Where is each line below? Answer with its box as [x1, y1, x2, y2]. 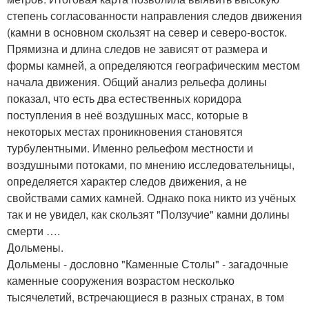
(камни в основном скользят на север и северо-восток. [7, 23, 287, 40]
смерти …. [7, 222, 60, 239]
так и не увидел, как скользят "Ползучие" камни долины [7, 206, 290, 222]
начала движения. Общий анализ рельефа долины [7, 73, 267, 90]
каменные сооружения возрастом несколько [7, 272, 235, 288]
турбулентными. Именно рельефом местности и [7, 139, 253, 156]
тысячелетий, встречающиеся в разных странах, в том [7, 288, 284, 305]
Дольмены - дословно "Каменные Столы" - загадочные [7, 255, 288, 272]
